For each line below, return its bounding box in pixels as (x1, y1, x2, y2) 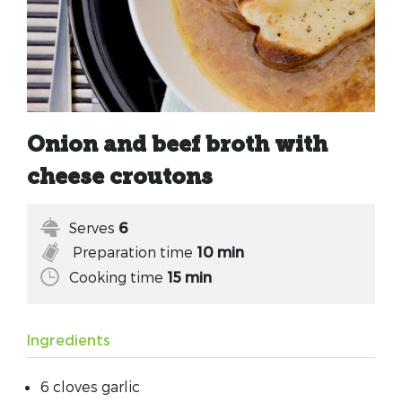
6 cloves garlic (40, 377, 140, 395)
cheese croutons (27, 168, 213, 190)
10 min (197, 243, 244, 261)
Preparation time (69, 243, 197, 261)
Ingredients (27, 330, 110, 348)
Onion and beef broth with (27, 135, 328, 158)
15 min (167, 267, 212, 285)
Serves (69, 219, 118, 237)
